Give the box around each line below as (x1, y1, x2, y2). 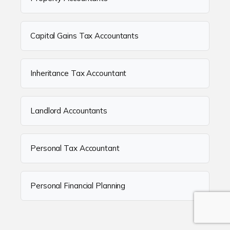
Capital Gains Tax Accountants (30, 31, 139, 41)
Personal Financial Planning (30, 181, 126, 191)
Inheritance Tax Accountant (30, 68, 127, 79)
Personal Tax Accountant (30, 143, 120, 154)
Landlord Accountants (30, 106, 107, 116)
